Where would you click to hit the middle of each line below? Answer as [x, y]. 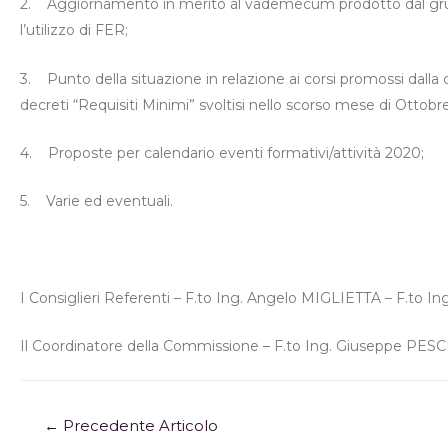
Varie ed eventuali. [109, 201]
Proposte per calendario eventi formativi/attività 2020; [236, 152]
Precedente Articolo [139, 426]
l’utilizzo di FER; [74, 30]
